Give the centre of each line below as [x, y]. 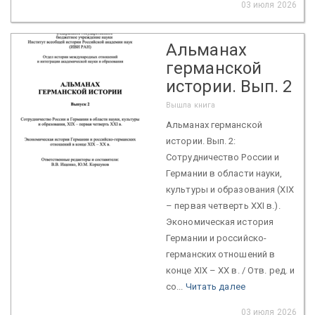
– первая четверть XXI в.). [223, 205]
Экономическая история [220, 221]
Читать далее [215, 286]
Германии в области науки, [224, 173]
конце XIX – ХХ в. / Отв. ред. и [231, 270]
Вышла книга [191, 105]
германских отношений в [221, 254]
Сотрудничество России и [223, 157]
